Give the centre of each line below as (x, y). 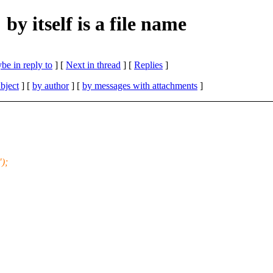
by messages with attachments (140, 85)
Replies (148, 65)
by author (51, 85)
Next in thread (93, 65)
